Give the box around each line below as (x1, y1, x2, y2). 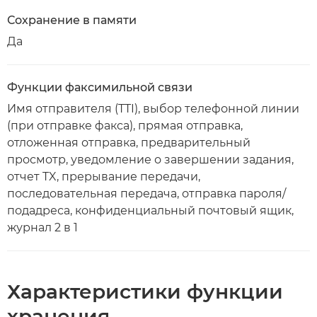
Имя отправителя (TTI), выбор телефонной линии (7, 102, 299, 115)
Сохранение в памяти (7, 13, 137, 27)
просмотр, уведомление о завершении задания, (7, 153, 294, 166)
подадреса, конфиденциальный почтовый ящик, (7, 204, 294, 217)
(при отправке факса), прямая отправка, (7, 119, 243, 132)
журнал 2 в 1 (7, 221, 78, 234)
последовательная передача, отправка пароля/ (7, 187, 286, 200)
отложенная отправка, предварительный (7, 136, 250, 149)
